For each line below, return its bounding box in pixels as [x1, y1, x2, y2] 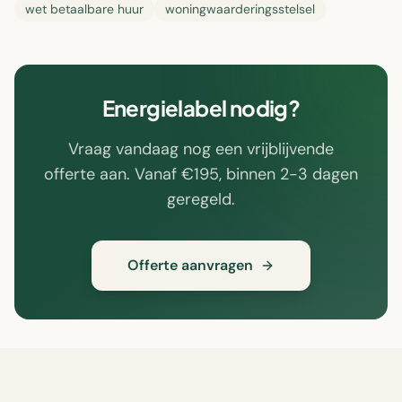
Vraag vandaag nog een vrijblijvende [68, 138, 334, 160]
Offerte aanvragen [127, 256, 253, 275]
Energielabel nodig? [101, 94, 301, 121]
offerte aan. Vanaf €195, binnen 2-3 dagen [44, 163, 358, 185]
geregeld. [167, 188, 235, 210]
